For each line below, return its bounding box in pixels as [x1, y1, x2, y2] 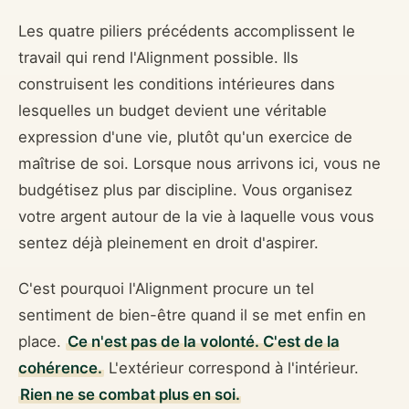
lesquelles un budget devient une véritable [18, 101, 327, 121]
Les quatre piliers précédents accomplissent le [18, 22, 355, 41]
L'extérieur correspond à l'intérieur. [103, 358, 359, 377]
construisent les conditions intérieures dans [18, 75, 335, 94]
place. [18, 331, 66, 351]
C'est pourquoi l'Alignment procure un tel [18, 278, 314, 298]
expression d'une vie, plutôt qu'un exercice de [18, 128, 352, 147]
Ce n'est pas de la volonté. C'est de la [67, 331, 340, 351]
